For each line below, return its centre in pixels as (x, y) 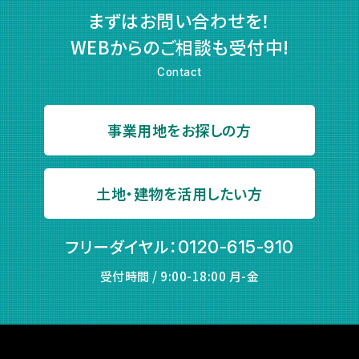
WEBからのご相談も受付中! (179, 46)
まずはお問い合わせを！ (179, 20)
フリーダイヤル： (121, 246)
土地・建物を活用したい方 (179, 193)
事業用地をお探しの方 (179, 129)
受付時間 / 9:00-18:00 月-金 (179, 276)
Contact (179, 72)
